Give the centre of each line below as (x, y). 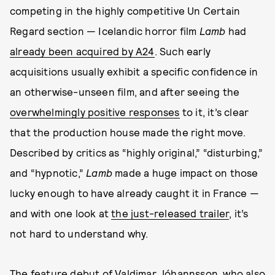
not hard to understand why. (79, 233)
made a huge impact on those (185, 172)
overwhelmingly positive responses (95, 112)
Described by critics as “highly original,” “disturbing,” (137, 152)
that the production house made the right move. (128, 132)
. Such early (183, 51)
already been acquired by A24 (82, 51)
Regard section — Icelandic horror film (105, 31)
